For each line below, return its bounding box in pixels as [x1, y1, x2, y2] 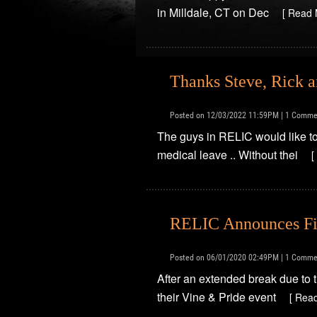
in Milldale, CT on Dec [157, 4, 272, 21]
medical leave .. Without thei [157, 146, 301, 163]
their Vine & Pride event [157, 288, 279, 305]
